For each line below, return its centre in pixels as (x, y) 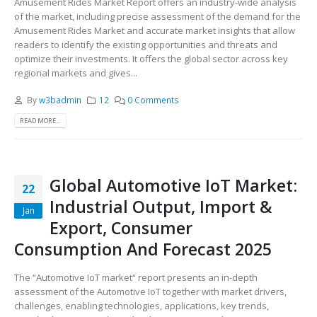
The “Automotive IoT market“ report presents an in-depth (136, 277)
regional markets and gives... (76, 73)
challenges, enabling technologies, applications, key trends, (142, 305)
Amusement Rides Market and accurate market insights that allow (155, 30)
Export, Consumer (121, 227)
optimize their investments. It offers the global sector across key (151, 58)
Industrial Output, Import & (161, 206)
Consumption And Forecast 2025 (143, 249)
